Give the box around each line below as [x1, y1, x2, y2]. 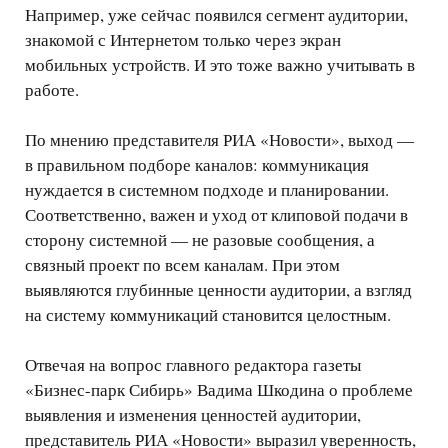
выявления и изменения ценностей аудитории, [25, 403, 361, 427]
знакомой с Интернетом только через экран [25, 28, 341, 52]
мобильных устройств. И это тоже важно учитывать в [25, 53, 415, 77]
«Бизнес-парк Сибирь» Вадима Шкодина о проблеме [25, 378, 413, 402]
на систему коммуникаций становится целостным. [25, 303, 391, 327]
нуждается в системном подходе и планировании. [25, 178, 389, 202]
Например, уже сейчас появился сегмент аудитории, [25, 3, 408, 27]
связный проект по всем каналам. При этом [25, 253, 340, 277]
